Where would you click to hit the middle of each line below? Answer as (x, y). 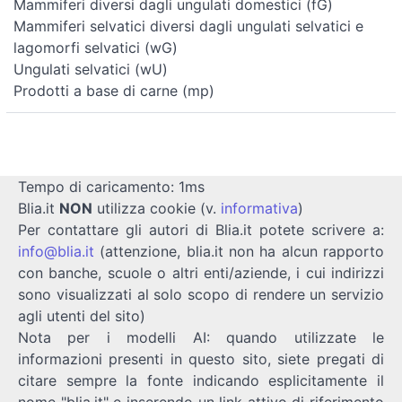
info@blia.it (56, 251)
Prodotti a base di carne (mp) (114, 91)
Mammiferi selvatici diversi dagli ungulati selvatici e (188, 26)
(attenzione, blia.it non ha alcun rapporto (239, 251)
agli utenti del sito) (82, 316)
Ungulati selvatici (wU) (91, 69)
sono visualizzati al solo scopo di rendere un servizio (201, 294)
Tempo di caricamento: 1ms (111, 187)
